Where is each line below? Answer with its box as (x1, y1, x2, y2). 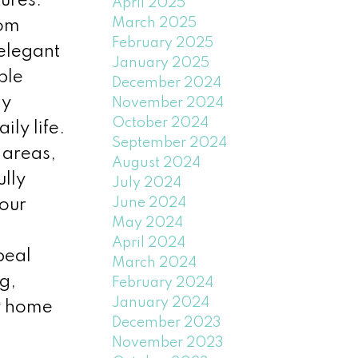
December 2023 (112, 315, 222, 330)
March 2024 (112, 255, 197, 270)
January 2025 (112, 55, 210, 70)
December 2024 (112, 75, 222, 90)
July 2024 (112, 175, 182, 190)
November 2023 (112, 335, 225, 350)
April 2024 (112, 235, 186, 250)
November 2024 (112, 95, 225, 110)
